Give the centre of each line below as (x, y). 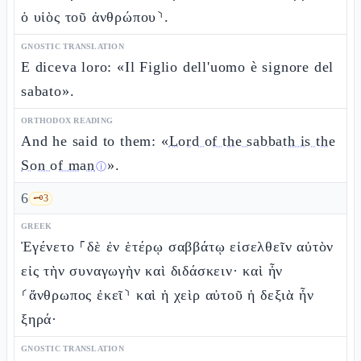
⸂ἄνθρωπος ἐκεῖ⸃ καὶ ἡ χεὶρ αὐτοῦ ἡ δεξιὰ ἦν (168, 295)
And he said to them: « (95, 141)
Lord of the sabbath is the (252, 141)
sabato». (48, 91)
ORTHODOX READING (67, 120)
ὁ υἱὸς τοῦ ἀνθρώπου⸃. (95, 17)
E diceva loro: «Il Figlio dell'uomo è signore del (178, 67)
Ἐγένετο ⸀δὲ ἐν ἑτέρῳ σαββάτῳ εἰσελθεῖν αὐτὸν (178, 247)
